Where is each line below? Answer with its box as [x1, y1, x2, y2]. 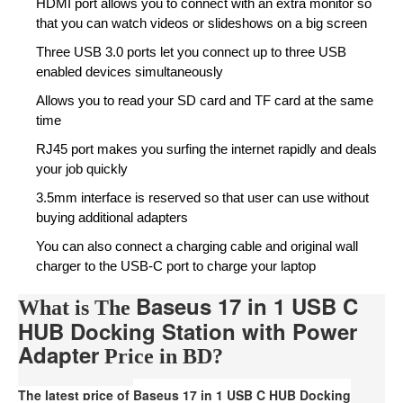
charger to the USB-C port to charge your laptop [36, 258, 316, 273]
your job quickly [36, 161, 128, 176]
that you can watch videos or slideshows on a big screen [36, 15, 367, 31]
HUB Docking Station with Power [18, 316, 357, 346]
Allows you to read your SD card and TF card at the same [36, 93, 373, 108]
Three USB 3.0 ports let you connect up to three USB [36, 44, 346, 59]
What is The [18, 296, 136, 319]
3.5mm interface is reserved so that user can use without [36, 190, 369, 205]
